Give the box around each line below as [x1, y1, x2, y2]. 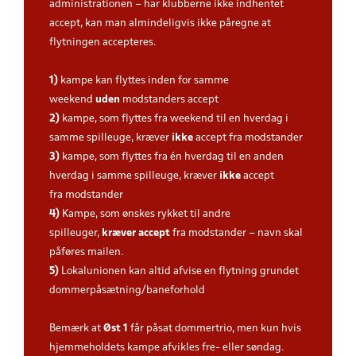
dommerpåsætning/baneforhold [49, 285, 207, 296]
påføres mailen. [49, 247, 124, 257]
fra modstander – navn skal [170, 228, 303, 238]
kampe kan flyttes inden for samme [58, 75, 229, 86]
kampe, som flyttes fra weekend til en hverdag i [60, 114, 288, 124]
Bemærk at [49, 323, 103, 334]
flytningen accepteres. [49, 37, 157, 48]
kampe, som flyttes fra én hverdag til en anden [60, 152, 284, 162]
